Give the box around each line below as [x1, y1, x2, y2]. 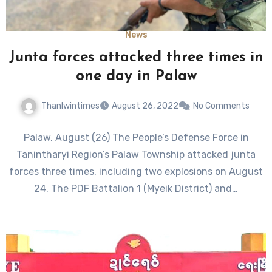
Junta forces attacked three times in [8, 50, 263, 65]
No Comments [192, 101, 250, 112]
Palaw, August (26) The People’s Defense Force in [23, 132, 249, 144]
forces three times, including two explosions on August [9, 166, 263, 178]
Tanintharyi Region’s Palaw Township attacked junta [16, 149, 256, 161]
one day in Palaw [75, 69, 197, 84]
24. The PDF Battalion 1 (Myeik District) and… [34, 183, 238, 195]
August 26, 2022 [111, 101, 178, 112]
